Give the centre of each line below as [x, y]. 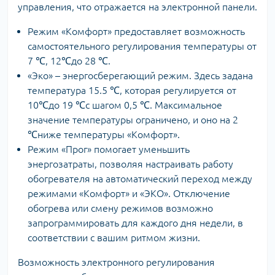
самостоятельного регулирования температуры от [142, 46]
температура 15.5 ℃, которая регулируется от [132, 90]
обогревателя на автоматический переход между [140, 178]
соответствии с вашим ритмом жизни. [114, 237]
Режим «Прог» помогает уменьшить [109, 149]
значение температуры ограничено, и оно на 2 [133, 119]
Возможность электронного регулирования [116, 262]
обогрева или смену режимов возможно [120, 208]
